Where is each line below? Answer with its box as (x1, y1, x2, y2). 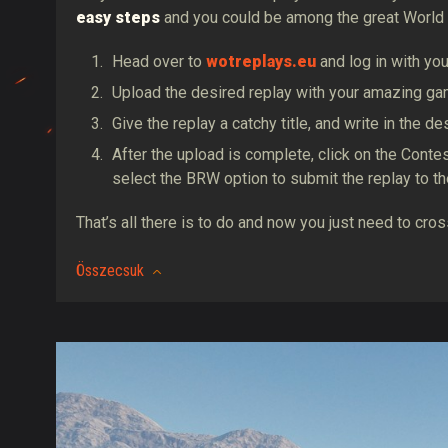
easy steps (76, 8, 160, 28)
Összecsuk (76, 261, 144, 281)
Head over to (112, 52, 206, 72)
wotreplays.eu (206, 52, 316, 72)
